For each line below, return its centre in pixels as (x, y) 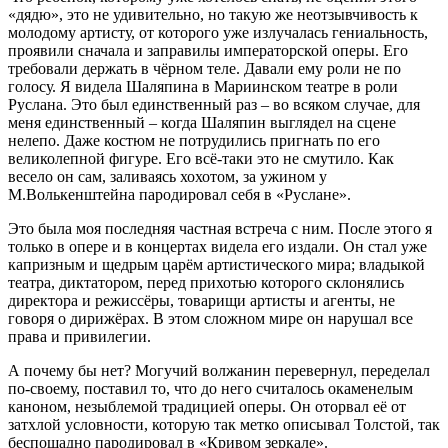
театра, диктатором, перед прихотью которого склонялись (206, 282)
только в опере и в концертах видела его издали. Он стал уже (217, 246)
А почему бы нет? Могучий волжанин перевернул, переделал (219, 370)
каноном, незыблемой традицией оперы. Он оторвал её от (207, 406)
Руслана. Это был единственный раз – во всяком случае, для (214, 104)
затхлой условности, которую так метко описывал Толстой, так (224, 424)
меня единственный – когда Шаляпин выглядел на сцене (202, 122)
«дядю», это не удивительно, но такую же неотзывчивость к (213, 14)
